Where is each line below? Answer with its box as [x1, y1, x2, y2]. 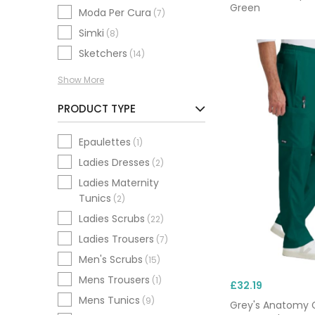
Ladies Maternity [79, 176, 159, 190]
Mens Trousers [79, 273, 150, 287]
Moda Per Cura [79, 6, 151, 20]
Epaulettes [79, 135, 131, 149]
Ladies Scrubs [79, 212, 145, 226]
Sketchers [79, 46, 127, 61]
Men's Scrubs [79, 252, 143, 266]
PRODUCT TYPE [58, 101, 136, 116]
